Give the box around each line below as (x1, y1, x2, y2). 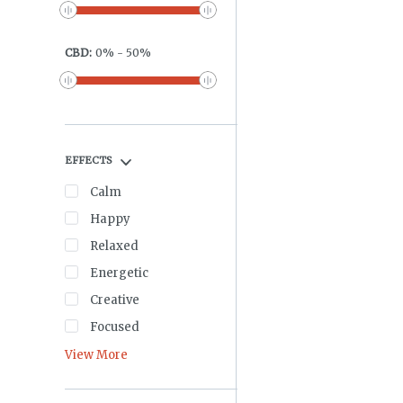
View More (65, 347, 128, 363)
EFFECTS (65, 153, 112, 166)
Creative (90, 291, 139, 308)
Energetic (90, 264, 148, 281)
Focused (90, 318, 139, 335)
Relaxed (90, 237, 139, 254)
